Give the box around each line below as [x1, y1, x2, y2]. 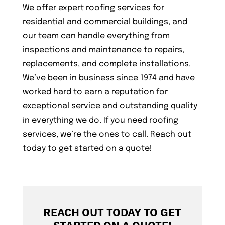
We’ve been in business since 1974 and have [22, 74, 195, 83]
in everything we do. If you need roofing [22, 116, 178, 125]
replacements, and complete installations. [22, 60, 191, 69]
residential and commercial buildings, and [22, 18, 187, 27]
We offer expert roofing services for [22, 4, 164, 13]
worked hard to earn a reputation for [22, 88, 168, 97]
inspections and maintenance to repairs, [22, 46, 184, 55]
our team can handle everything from [22, 32, 170, 41]
